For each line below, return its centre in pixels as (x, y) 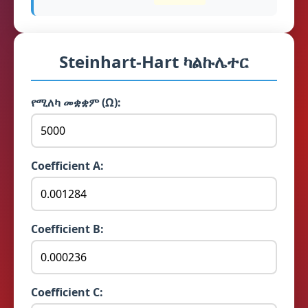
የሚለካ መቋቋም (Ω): (76, 102)
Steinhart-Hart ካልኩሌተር (154, 62)
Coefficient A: (67, 166)
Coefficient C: (67, 292)
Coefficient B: (67, 229)
